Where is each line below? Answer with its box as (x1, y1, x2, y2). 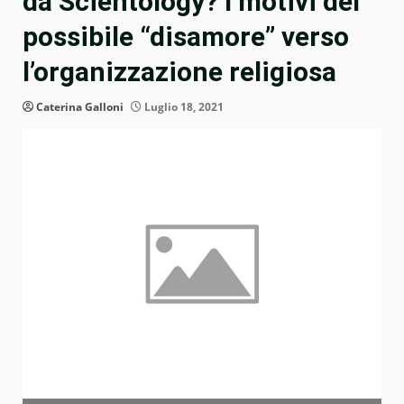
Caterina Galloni (36, 99, 124, 115)
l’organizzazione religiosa (23, 56, 336, 88)
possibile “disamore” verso (23, 21, 349, 53)
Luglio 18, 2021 (142, 99, 224, 115)
